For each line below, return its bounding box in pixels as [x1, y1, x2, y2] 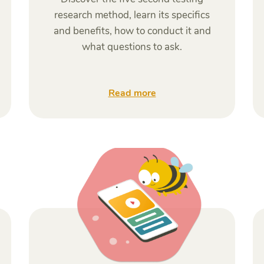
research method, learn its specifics [54, 8, 210, 22]
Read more [108, 87, 156, 100]
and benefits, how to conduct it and [53, 24, 211, 38]
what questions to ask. [82, 40, 182, 54]
